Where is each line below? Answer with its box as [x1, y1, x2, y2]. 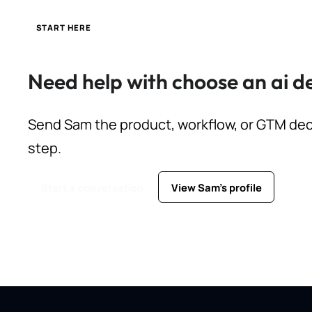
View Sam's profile [171, 180, 262, 194]
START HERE [36, 22, 91, 33]
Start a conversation [40, 180, 143, 194]
